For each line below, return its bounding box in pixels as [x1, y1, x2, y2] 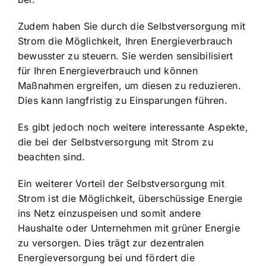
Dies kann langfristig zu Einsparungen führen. [18, 94, 227, 107]
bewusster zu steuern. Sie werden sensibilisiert [18, 50, 233, 62]
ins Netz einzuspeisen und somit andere [18, 207, 201, 220]
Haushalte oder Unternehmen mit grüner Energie [18, 222, 240, 235]
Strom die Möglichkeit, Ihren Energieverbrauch [18, 35, 232, 47]
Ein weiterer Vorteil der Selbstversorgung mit [18, 178, 224, 190]
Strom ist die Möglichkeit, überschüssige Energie [18, 192, 243, 205]
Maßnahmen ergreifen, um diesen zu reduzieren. [18, 80, 241, 92]
